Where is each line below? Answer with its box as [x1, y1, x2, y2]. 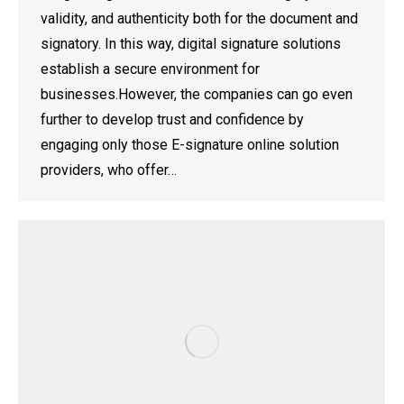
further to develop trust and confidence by [41, 111, 304, 129]
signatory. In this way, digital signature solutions [41, 35, 341, 53]
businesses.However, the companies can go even [41, 86, 353, 104]
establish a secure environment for [41, 60, 260, 78]
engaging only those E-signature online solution [41, 136, 339, 154]
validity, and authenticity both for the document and [41, 10, 358, 28]
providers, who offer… [41, 161, 177, 179]
